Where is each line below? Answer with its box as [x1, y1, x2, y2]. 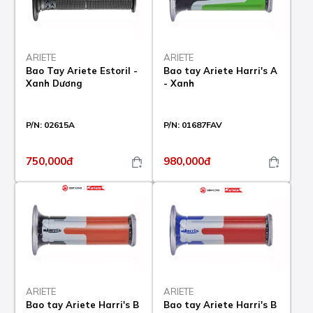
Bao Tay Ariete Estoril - [26, 65, 138, 77]
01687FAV [181, 119, 222, 131]
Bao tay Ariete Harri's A [163, 65, 277, 77]
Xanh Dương [26, 78, 83, 89]
